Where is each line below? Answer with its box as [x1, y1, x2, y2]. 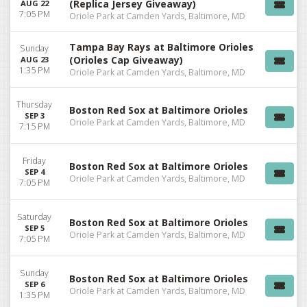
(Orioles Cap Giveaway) [69, 53, 183, 67]
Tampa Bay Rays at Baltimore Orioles [69, 40, 254, 54]
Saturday [17, 211, 51, 223]
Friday [23, 155, 46, 167]
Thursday [16, 99, 52, 111]
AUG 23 [20, 54, 49, 65]
